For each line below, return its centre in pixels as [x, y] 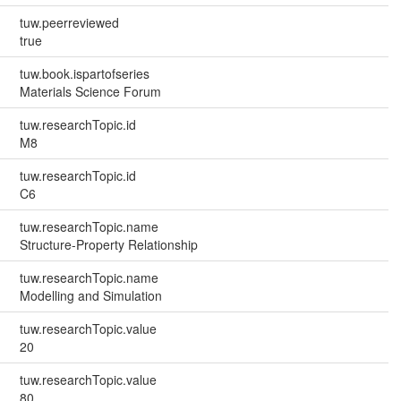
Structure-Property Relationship [108, 245]
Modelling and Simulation [90, 296]
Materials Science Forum [90, 92]
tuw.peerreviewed [69, 23]
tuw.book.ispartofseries [84, 74]
